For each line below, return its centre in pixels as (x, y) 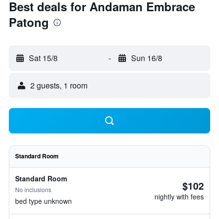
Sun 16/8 (146, 58)
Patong (29, 22)
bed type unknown (44, 201)
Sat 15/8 (43, 58)
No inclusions (33, 189)
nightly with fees (179, 197)
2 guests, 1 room (59, 85)
